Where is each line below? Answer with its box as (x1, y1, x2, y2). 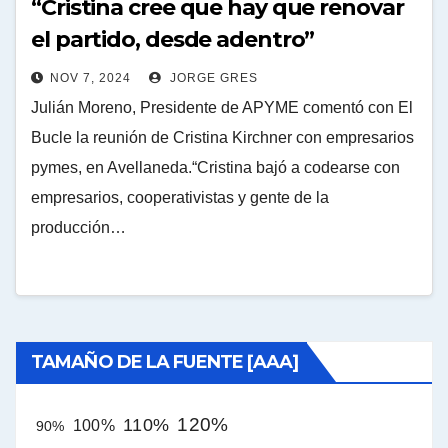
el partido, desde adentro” (31, 25, 315, 53)
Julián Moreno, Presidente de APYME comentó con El (31, 98, 413, 116)
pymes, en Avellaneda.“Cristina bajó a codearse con (31, 158, 400, 176)
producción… (31, 218, 126, 236)
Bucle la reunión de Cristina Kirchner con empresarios (31, 128, 414, 146)
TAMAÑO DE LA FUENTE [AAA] (31, 350, 299, 373)
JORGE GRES (166, 70, 258, 85)
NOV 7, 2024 (50, 70, 131, 85)
